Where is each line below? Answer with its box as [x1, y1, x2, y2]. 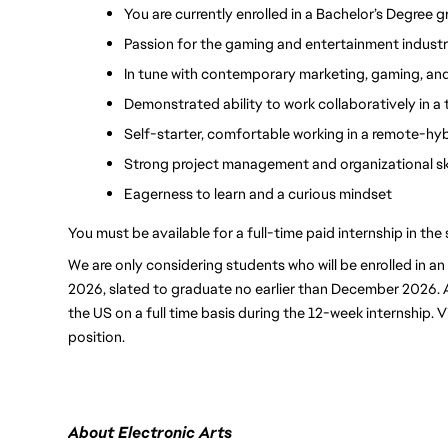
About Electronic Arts [68, 421, 232, 443]
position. [68, 326, 125, 346]
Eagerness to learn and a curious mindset [124, 183, 392, 203]
